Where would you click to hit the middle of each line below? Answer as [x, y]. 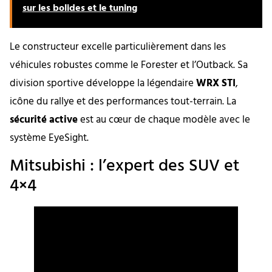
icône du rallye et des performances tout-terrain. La [123, 101]
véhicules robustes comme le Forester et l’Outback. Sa [129, 65]
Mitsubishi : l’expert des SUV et [124, 166]
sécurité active [44, 120]
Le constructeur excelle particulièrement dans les [118, 47]
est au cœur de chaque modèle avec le [164, 120]
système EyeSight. [49, 138]
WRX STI [216, 83]
